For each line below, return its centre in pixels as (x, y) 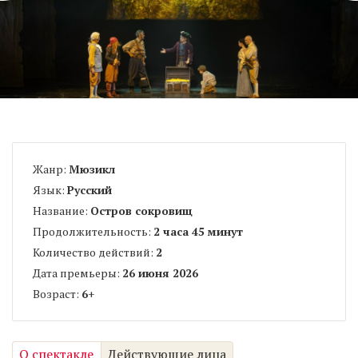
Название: (62, 210)
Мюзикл (92, 169)
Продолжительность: (93, 231)
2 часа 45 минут (198, 231)
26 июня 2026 (160, 272)
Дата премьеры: (78, 272)
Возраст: (57, 293)
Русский (89, 189)
